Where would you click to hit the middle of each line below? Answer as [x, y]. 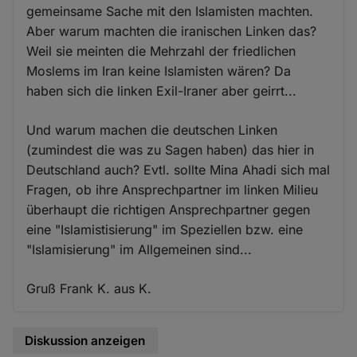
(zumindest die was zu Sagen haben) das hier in [171, 150]
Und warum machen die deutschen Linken [152, 130]
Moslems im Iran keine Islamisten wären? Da [159, 71]
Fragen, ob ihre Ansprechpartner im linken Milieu [173, 190]
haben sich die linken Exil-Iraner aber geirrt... [162, 91]
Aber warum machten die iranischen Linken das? [172, 31]
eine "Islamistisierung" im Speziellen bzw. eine [165, 230]
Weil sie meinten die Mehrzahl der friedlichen [161, 51]
